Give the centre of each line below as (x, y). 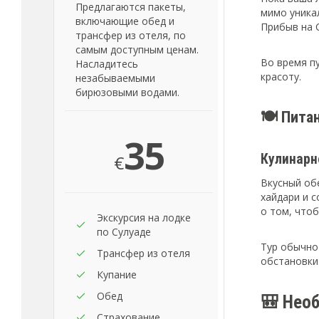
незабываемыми (115, 78)
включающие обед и (125, 21)
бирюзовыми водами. (127, 92)
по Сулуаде (124, 232)
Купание (117, 274)
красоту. (281, 77)
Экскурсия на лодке (144, 218)
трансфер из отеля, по (131, 35)
